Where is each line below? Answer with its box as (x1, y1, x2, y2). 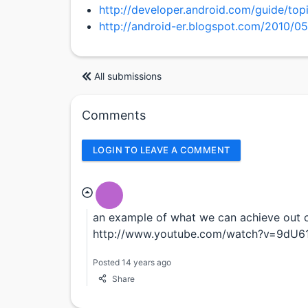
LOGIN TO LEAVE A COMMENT (93, 144, 230, 155)
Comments (82, 108, 146, 122)
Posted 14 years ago (93, 256, 171, 267)
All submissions (94, 69, 162, 82)
